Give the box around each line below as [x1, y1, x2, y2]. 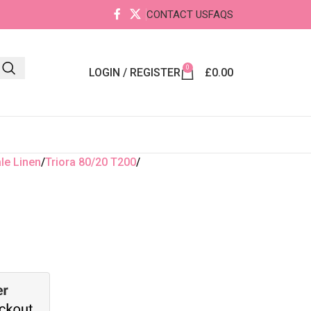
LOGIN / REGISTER [89, 65, 180, 79]
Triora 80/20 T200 [44, 155, 136, 169]
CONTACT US [146, 8, 208, 21]
